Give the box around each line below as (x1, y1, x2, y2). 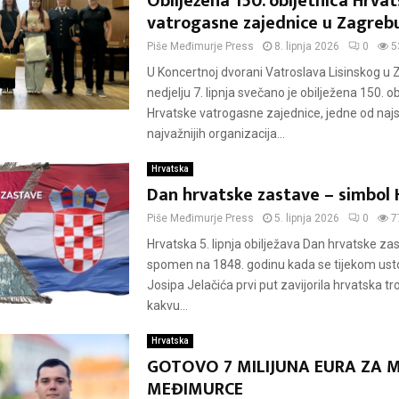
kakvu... (146, 298, 188, 313)
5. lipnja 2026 (273, 212, 339, 224)
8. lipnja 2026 (273, 40, 339, 53)
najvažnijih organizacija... (146, 126, 285, 141)
